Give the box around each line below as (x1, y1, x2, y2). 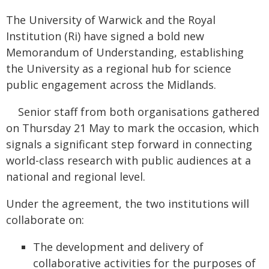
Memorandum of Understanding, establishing (6, 45, 244, 59)
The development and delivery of (33, 240, 204, 254)
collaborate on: (6, 213, 84, 227)
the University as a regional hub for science (6, 61, 231, 76)
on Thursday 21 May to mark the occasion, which (6, 121, 259, 135)
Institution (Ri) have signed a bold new (6, 29, 204, 43)
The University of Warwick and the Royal (6, 13, 216, 27)
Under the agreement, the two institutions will (6, 196, 249, 211)
